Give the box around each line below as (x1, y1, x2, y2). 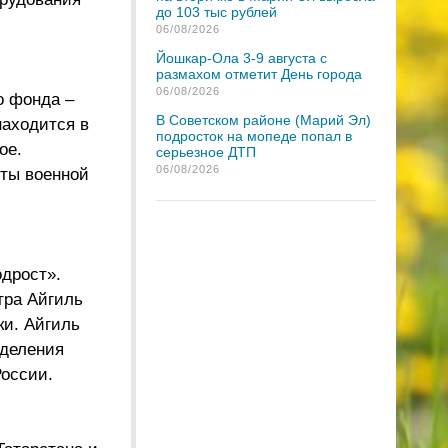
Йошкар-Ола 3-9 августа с (156, 50, 327, 66)
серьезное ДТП (156, 144, 256, 160)
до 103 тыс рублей (156, 4, 277, 20)
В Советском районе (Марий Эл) (156, 112, 371, 128)
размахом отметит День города (156, 66, 362, 82)
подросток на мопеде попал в (156, 128, 352, 144)
